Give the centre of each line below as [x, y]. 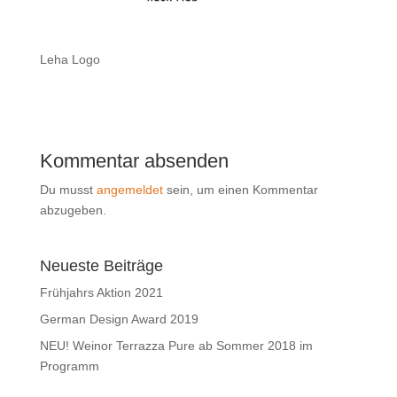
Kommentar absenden [134, 161]
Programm [69, 366]
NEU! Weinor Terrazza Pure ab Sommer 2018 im [176, 346]
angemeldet [129, 190]
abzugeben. [73, 210]
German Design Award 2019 [119, 319]
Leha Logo [70, 60]
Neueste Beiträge [101, 266]
